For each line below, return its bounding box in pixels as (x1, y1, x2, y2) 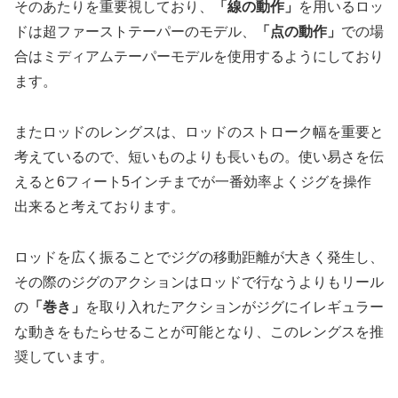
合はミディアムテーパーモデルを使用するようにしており (14, 49, 384, 65)
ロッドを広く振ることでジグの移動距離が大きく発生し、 (14, 249, 384, 265)
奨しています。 (14, 348, 114, 364)
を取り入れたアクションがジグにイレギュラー (85, 298, 384, 314)
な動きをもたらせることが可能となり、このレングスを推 (14, 323, 384, 339)
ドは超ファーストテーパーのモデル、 (14, 24, 256, 40)
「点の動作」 (256, 24, 341, 40)
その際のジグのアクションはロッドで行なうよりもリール (14, 274, 384, 290)
